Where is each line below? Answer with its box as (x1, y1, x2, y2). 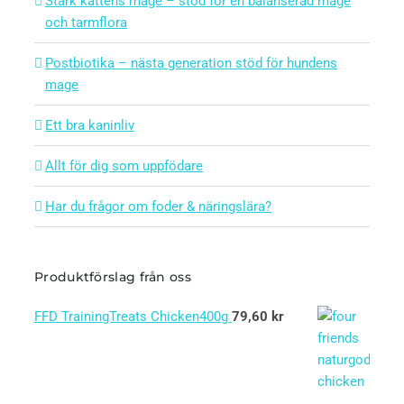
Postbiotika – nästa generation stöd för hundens (45, 55, 337, 72)
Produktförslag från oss (34, 269, 191, 286)
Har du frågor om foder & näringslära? (45, 198, 271, 216)
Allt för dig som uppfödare (45, 158, 203, 175)
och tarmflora (45, 14, 127, 32)
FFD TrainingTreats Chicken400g (34, 308, 228, 326)
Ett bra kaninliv (45, 117, 134, 134)
